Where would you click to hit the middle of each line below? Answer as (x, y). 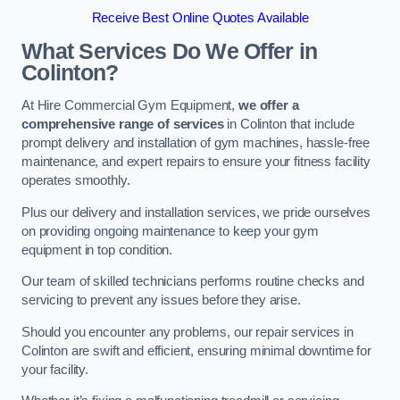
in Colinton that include (289, 125)
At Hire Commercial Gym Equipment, (130, 106)
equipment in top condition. (97, 250)
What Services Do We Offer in (170, 51)
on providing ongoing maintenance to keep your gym (170, 231)
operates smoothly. (76, 181)
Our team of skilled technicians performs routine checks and (193, 282)
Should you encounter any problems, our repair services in (187, 332)
